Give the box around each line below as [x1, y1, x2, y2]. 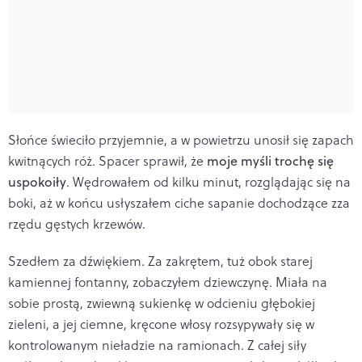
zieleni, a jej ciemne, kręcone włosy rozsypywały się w [8, 314, 314, 333]
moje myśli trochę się [207, 151, 334, 170]
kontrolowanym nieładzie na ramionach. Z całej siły [8, 335, 306, 354]
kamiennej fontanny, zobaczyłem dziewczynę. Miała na [8, 272, 327, 291]
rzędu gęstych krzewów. [8, 214, 145, 233]
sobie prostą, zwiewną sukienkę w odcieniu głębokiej [8, 293, 315, 312]
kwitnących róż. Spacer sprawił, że [8, 151, 207, 170]
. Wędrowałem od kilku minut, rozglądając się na [66, 172, 351, 191]
